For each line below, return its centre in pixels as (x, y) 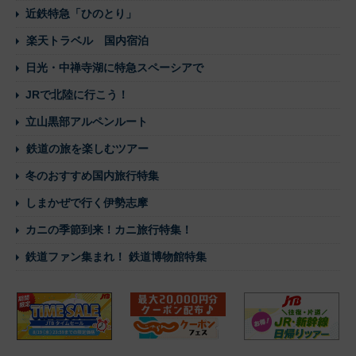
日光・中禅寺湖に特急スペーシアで (114, 67)
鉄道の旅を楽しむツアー (87, 148)
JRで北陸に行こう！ (77, 94)
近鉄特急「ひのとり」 (81, 13)
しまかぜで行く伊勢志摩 (87, 202)
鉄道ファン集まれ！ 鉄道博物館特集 (116, 256)
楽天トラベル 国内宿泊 (87, 40)
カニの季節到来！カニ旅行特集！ (109, 229)
